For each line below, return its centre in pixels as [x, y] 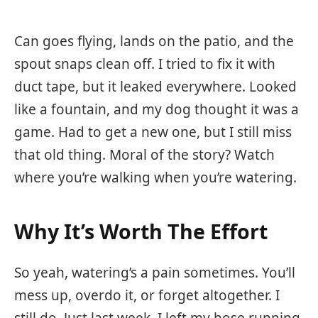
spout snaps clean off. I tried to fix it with [145, 64]
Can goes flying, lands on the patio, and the [154, 42]
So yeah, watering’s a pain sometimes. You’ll [155, 273]
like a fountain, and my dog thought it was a [157, 110]
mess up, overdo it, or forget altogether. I [147, 296]
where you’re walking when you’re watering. [155, 178]
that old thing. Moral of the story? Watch [144, 155]
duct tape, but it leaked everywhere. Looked [155, 87]
